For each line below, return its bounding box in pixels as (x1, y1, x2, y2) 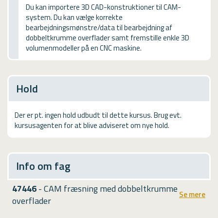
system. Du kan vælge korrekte (26, 11, 123, 23)
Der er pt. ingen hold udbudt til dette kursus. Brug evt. (15, 109, 182, 121)
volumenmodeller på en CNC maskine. (26, 42, 142, 54)
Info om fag (16, 157, 71, 174)
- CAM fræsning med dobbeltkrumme (36, 182, 178, 195)
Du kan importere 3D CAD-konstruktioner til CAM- (26, 1, 181, 13)
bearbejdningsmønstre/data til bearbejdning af (26, 21, 172, 33)
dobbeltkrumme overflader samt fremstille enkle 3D (26, 32, 189, 43)
